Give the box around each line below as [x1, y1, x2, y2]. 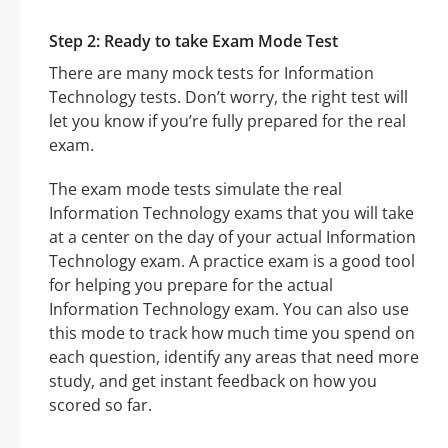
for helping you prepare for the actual [49, 274, 333, 297]
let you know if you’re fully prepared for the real [49, 110, 406, 133]
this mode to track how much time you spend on [49, 322, 415, 345]
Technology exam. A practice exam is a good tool [49, 250, 415, 273]
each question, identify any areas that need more [49, 346, 419, 369]
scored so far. [49, 394, 152, 417]
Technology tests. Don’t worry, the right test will [49, 86, 408, 109]
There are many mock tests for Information [49, 62, 374, 85]
